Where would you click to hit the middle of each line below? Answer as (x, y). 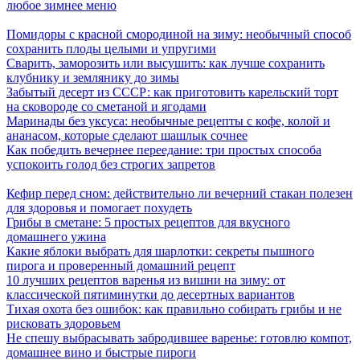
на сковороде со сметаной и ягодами (106, 106)
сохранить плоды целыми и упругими (111, 48)
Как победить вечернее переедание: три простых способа (164, 149)
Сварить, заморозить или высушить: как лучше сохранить (166, 63)
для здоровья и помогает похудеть (99, 207)
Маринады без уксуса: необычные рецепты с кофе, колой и (168, 121)
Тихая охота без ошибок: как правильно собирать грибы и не (174, 309)
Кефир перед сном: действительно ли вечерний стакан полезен (180, 193)
